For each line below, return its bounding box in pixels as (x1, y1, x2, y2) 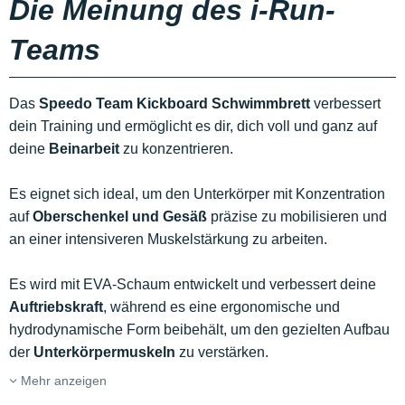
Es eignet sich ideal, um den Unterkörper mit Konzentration (9, 186, 385, 202)
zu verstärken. (175, 344, 268, 361)
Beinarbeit (49, 141, 119, 157)
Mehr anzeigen (17, 373, 107, 389)
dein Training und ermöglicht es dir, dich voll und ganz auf (9, 118, 377, 135)
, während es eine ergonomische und (103, 299, 340, 316)
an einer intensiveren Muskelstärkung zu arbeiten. (9, 231, 327, 248)
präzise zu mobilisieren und (207, 209, 387, 225)
